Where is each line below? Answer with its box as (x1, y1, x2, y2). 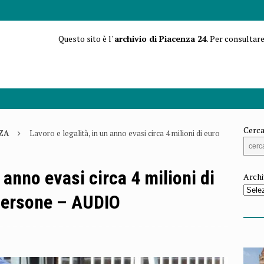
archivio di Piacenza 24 (114, 33, 207, 44)
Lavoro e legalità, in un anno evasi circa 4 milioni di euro (29, 128, 220, 139)
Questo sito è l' (58, 33, 114, 44)
